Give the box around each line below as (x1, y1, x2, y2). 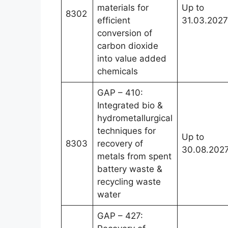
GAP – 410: (97, 87, 143, 98)
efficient (97, 15, 130, 25)
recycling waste (97, 176, 161, 187)
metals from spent (97, 151, 172, 161)
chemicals (97, 66, 138, 76)
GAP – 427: (97, 210, 143, 221)
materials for (97, 2, 149, 13)
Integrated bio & (97, 100, 163, 110)
